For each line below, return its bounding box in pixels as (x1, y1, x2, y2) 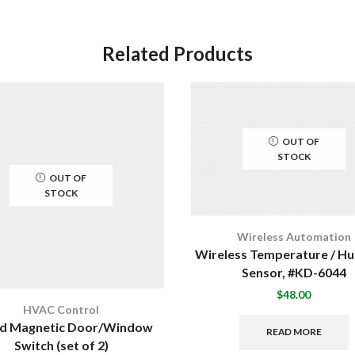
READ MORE (265, 326, 322, 338)
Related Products (102, 42, 253, 66)
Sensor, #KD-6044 (241, 264, 346, 280)
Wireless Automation (236, 229, 351, 243)
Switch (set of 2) (13, 337, 109, 353)
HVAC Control (23, 302, 100, 316)
